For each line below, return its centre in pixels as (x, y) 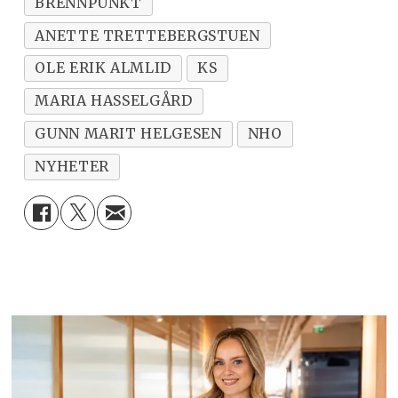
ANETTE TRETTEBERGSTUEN (147, 35)
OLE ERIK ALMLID (103, 68)
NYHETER (72, 167)
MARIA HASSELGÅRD (114, 101)
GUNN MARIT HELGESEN (128, 134)
